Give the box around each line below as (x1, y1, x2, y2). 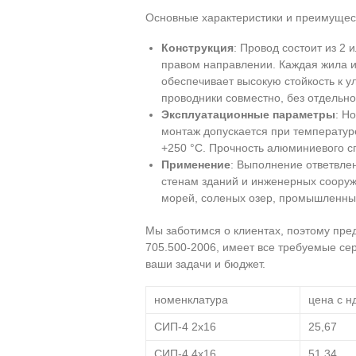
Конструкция (161, 41, 234, 54)
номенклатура (154, 293, 228, 306)
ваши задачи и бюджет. (145, 257, 265, 270)
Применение (161, 158, 230, 171)
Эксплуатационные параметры (161, 108, 335, 121)
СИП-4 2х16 (154, 320, 216, 333)
